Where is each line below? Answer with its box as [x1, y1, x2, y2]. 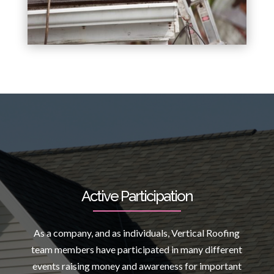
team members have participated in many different [31, 243, 243, 256]
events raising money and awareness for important [32, 260, 242, 272]
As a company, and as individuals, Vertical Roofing [34, 227, 240, 239]
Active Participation [81, 187, 193, 206]
